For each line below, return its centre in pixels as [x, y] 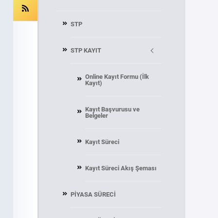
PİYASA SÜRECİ [93, 194]
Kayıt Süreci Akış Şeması [121, 168]
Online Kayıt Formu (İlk [117, 77]
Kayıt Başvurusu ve [112, 109]
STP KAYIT [86, 50]
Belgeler [96, 116]
